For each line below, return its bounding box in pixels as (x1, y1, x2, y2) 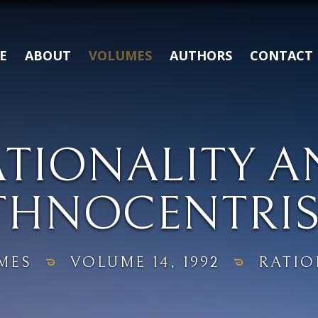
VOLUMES (89, 47, 152, 64)
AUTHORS (170, 47, 232, 64)
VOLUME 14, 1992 (70, 253, 220, 271)
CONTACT (250, 47, 313, 64)
